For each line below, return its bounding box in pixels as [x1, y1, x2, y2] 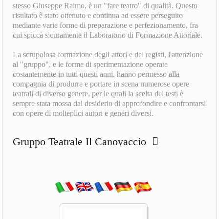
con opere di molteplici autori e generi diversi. [13, 109, 154, 118]
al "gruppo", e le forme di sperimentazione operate [13, 60, 168, 69]
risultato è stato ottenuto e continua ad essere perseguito [13, 11, 183, 20]
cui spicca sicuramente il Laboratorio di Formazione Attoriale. [13, 31, 203, 40]
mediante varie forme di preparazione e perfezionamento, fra [13, 21, 198, 30]
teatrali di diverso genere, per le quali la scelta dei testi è [13, 89, 184, 98]
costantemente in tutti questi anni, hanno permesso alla [13, 70, 180, 79]
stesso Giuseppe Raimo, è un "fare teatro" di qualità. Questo [13, 1, 198, 10]
